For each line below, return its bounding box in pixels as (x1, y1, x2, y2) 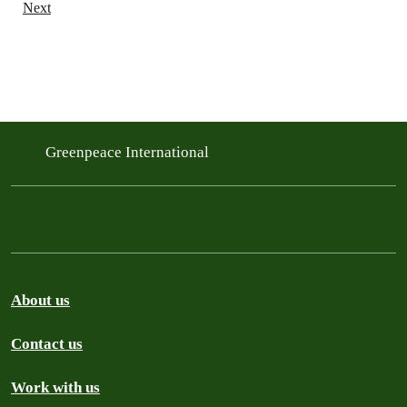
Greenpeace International (45, 143, 213, 161)
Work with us (11, 378, 100, 396)
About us (11, 291, 70, 309)
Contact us (11, 334, 83, 352)
